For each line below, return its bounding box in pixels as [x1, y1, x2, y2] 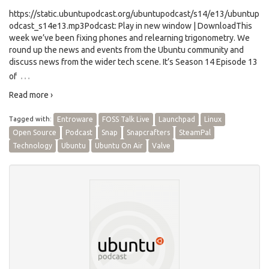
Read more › [9, 90, 53, 100]
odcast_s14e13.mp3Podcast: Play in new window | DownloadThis [9, 21, 252, 31]
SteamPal [179, 128, 211, 136]
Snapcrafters [127, 128, 170, 136]
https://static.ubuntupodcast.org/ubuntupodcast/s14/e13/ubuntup [9, 9, 259, 19]
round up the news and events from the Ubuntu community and [9, 45, 244, 55]
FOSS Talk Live [102, 115, 150, 123]
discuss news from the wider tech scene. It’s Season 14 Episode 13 [9, 57, 258, 67]
